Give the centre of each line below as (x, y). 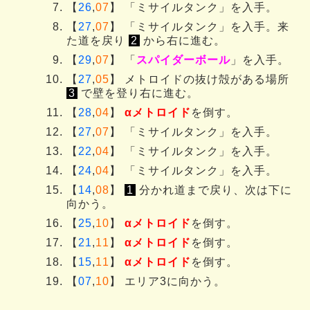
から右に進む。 (183, 40)
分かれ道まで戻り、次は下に (214, 190)
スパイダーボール (183, 60)
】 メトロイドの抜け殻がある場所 (199, 79)
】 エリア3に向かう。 (167, 281)
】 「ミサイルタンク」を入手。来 (199, 26)
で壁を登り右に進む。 (138, 93)
